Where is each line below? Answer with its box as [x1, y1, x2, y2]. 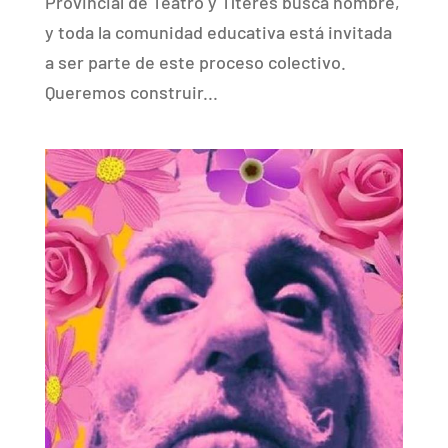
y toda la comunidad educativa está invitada [44, 20, 392, 43]
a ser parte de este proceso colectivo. [44, 50, 346, 73]
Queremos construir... [44, 80, 218, 103]
